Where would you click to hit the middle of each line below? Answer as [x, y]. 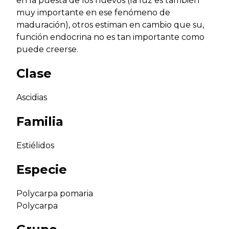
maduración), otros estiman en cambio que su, [110, 25]
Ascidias [32, 97]
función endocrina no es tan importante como [110, 37]
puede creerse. [47, 50]
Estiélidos [35, 145]
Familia [40, 121]
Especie [42, 169]
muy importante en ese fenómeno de [93, 13]
